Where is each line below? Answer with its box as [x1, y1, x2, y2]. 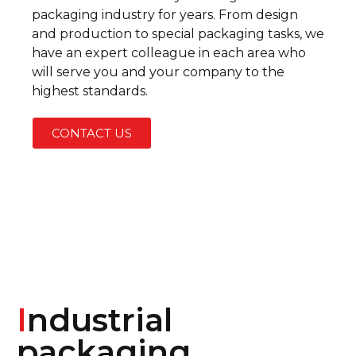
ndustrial [26, 300, 172, 339]
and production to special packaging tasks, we [32, 25, 324, 41]
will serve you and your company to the [32, 64, 284, 79]
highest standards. [32, 83, 148, 99]
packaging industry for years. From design [32, 6, 298, 22]
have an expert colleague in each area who [32, 44, 306, 60]
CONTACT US [52, 125, 132, 141]
